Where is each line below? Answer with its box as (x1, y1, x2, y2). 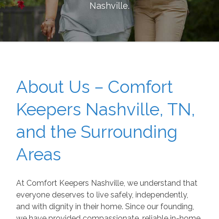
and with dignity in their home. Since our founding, (16, 201, 194, 211)
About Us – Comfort (16, 77, 173, 97)
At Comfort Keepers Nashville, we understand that (16, 178, 197, 188)
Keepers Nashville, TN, (16, 99, 195, 119)
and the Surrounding (16, 122, 177, 142)
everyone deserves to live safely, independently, (16, 190, 188, 199)
